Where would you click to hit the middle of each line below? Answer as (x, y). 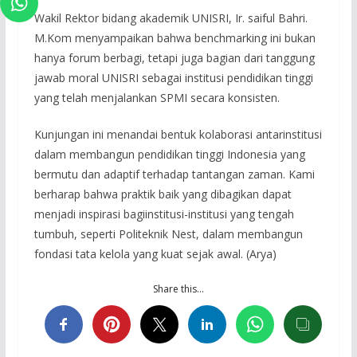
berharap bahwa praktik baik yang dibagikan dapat (163, 194)
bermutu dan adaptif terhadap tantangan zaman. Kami (174, 174)
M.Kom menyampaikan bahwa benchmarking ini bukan (175, 37)
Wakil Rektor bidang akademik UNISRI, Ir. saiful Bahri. (171, 18)
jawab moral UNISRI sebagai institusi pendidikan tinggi (173, 77)
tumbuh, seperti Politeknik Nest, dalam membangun (168, 233)
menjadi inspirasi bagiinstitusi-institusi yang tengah (164, 214)
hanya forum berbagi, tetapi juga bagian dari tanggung (174, 57)
